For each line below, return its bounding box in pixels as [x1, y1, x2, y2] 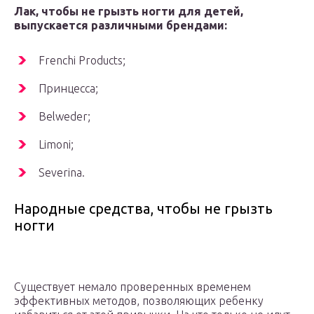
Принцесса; [39, 82, 98, 95]
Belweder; [39, 110, 90, 123]
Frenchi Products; [39, 54, 125, 67]
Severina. [39, 166, 85, 179]
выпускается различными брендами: [14, 19, 227, 32]
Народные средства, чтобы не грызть [14, 200, 273, 217]
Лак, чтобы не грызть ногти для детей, [14, 5, 243, 18]
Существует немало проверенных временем [14, 280, 251, 294]
